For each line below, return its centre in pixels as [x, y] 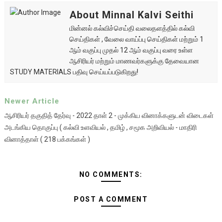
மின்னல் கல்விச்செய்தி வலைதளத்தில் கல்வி [132, 28]
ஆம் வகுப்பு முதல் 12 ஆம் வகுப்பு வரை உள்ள [131, 50]
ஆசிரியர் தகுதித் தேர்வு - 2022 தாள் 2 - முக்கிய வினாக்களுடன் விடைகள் [109, 115]
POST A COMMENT [111, 199]
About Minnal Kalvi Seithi [131, 15]
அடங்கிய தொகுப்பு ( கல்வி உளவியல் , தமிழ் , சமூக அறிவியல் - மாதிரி [100, 127]
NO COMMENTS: [111, 174]
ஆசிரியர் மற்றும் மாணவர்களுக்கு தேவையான [134, 61]
